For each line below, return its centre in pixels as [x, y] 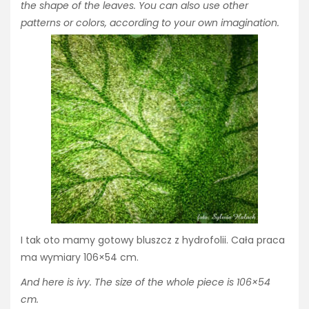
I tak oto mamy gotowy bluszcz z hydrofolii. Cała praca [153, 240]
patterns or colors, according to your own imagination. [150, 23]
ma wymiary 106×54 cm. [80, 257]
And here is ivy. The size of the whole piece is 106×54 [146, 282]
